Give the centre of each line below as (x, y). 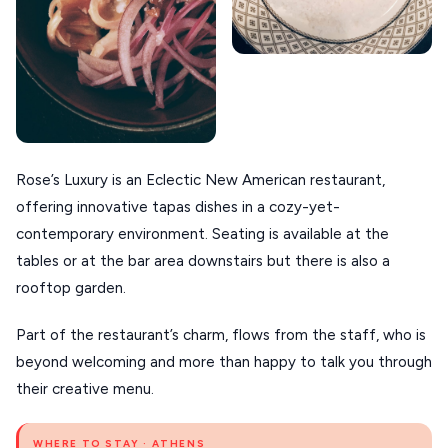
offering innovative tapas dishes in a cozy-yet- (178, 206)
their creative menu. (85, 388)
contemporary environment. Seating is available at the (202, 233)
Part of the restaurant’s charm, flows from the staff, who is (221, 334)
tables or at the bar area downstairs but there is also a (203, 260)
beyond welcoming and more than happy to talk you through (224, 361)
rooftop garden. (71, 287)
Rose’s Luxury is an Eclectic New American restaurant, (200, 179)
